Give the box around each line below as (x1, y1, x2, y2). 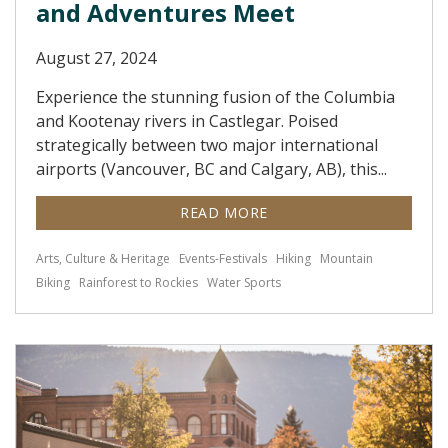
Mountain (320, 250, 373, 267)
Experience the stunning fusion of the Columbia (36, 86, 395, 108)
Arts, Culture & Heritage (36, 250, 170, 267)
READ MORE (179, 203, 269, 222)
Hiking (276, 250, 311, 267)
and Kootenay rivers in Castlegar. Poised (36, 110, 338, 132)
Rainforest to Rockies (79, 274, 198, 291)
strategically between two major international (36, 134, 378, 156)
